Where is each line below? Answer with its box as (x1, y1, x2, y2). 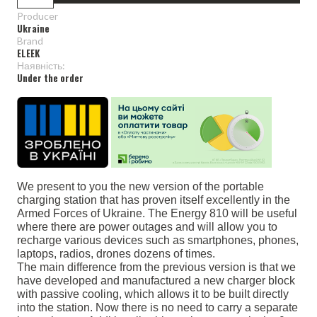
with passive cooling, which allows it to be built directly (17, 287, 289, 300)
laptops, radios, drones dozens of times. (17, 247, 215, 260)
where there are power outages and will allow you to (17, 220, 277, 233)
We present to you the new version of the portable (17, 180, 264, 192)
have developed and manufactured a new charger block (17, 274, 295, 287)
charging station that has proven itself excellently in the (17, 193, 290, 206)
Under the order (17, 70, 83, 85)
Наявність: (17, 59, 65, 71)
